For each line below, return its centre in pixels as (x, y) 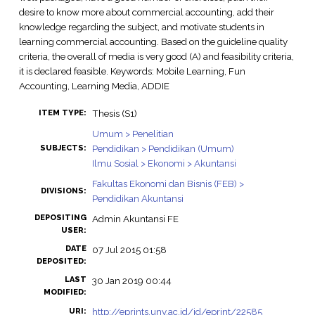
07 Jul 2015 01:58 (129, 250)
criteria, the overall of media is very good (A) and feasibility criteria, (156, 56)
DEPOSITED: (61, 262)
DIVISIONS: (63, 191)
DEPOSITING (60, 218)
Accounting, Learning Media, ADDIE (94, 85)
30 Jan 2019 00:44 (131, 281)
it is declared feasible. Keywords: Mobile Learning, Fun (132, 71)
